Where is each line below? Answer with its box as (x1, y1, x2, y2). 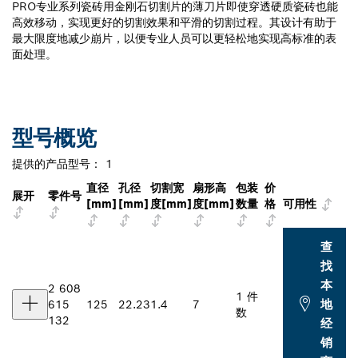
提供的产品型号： (12, 156, 101, 171)
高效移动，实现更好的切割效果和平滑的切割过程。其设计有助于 (12, 14, 336, 30)
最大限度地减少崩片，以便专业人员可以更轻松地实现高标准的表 (12, 30, 336, 46)
